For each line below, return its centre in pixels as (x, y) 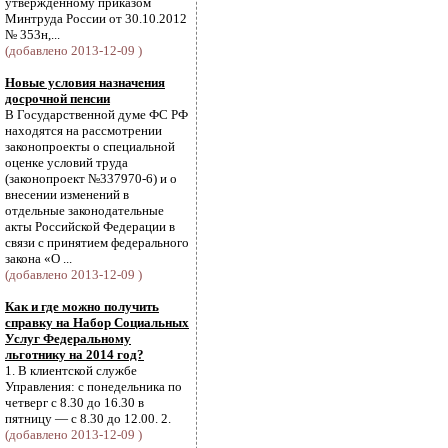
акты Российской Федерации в (90, 226)
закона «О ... (38, 258)
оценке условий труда (66, 162)
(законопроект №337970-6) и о (91, 178)
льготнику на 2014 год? (74, 354)
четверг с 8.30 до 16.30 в (74, 402)
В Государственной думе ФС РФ (96, 114)
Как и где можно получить (82, 306)
